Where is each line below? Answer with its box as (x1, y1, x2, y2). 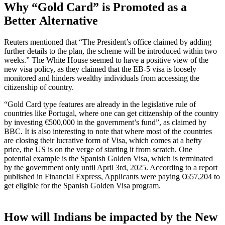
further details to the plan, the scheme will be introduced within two (4, 46, 217, 55)
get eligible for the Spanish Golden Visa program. (4, 181, 161, 190)
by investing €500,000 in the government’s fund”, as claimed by (4, 118, 206, 127)
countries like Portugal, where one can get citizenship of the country (4, 108, 218, 118)
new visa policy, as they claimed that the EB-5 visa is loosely (4, 64, 196, 73)
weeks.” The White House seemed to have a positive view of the (4, 55, 208, 64)
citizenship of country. (4, 82, 74, 91)
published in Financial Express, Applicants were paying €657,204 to (4, 172, 220, 181)
